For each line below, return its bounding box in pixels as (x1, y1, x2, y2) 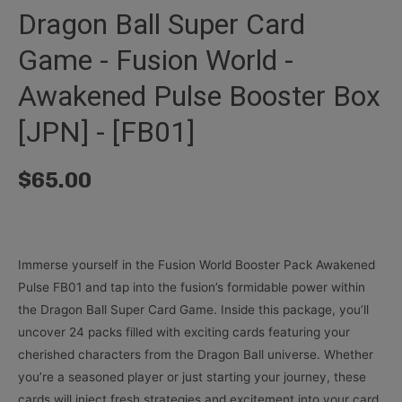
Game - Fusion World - (18, 43, 293, 78)
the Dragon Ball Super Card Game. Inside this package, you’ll (18, 302, 369, 318)
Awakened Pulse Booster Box (18, 79, 380, 114)
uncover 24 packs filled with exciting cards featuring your (18, 325, 350, 340)
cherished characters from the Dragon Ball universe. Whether (18, 347, 373, 363)
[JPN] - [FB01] (18, 115, 195, 150)
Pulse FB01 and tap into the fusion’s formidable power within (18, 280, 365, 295)
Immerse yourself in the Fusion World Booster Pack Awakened (18, 258, 375, 273)
